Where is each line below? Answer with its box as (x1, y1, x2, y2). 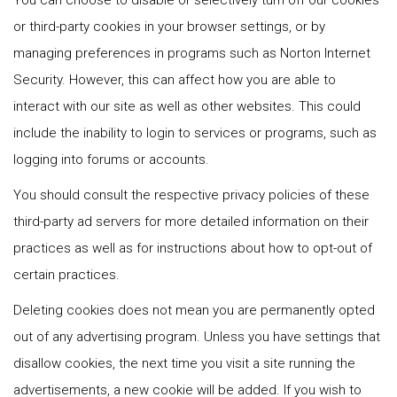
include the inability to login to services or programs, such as (13, 125, 377, 141)
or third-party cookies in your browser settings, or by (13, 19, 325, 35)
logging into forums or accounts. (13, 152, 209, 167)
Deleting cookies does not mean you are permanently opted (13, 302, 375, 318)
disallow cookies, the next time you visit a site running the (13, 355, 355, 371)
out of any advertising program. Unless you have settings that (13, 329, 380, 345)
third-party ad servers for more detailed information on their (13, 214, 369, 230)
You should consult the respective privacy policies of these (13, 187, 370, 203)
